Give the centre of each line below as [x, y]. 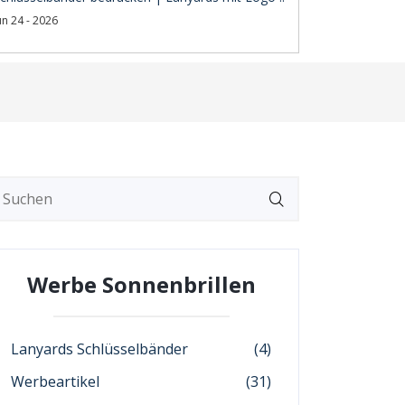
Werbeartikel [55, 381]
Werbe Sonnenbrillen [141, 284]
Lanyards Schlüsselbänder [99, 349]
